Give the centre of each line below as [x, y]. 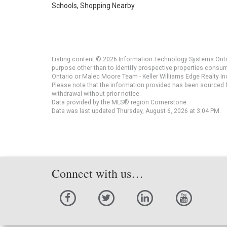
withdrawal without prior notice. [96, 93]
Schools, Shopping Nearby [93, 5]
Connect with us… [98, 173]
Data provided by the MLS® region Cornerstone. [120, 102]
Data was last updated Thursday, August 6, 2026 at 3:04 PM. [136, 111]
